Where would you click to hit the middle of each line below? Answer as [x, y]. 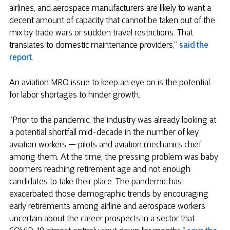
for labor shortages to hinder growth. [75, 96]
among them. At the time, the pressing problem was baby [114, 158]
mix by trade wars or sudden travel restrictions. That [101, 34]
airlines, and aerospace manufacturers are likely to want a [110, 9]
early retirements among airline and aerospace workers [107, 207]
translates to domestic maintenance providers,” [94, 46]
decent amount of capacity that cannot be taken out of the [112, 21]
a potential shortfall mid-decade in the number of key [104, 133]
